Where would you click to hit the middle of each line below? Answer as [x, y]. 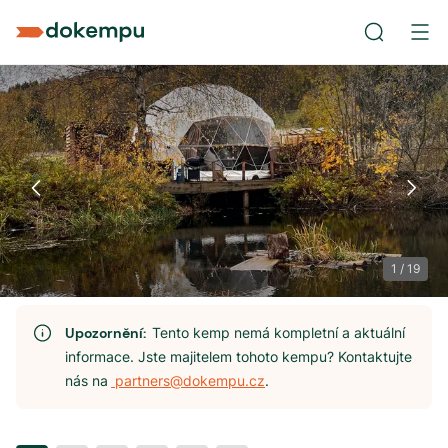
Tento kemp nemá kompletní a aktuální [279, 332]
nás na [87, 380]
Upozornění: [109, 333]
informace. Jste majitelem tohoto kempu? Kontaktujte [239, 356]
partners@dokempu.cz [188, 380]
